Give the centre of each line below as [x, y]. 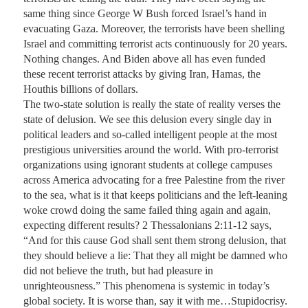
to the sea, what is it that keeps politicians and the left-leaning [155, 195]
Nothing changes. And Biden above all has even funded [144, 58]
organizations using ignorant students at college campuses [148, 164]
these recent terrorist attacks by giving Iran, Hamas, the [142, 74]
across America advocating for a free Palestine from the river [154, 179]
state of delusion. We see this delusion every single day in [147, 119]
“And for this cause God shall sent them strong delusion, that [155, 240]
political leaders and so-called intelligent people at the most [150, 134]
